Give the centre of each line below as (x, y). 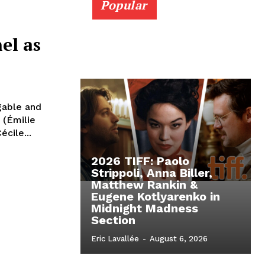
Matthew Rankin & (144, 185)
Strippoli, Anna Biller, (152, 173)
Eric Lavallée (115, 239)
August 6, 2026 (179, 239)
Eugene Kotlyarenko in (156, 197)
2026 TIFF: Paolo (140, 161)
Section (113, 220)
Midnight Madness (145, 209)
